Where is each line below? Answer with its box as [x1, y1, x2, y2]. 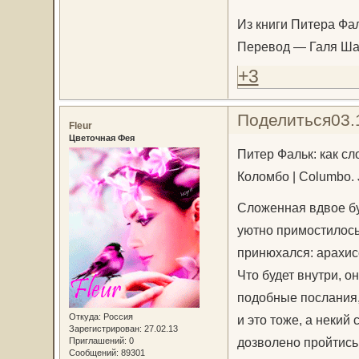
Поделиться [236, 111, 331, 130]
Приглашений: [68, 336, 127, 346]
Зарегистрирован [68, 324, 139, 334]
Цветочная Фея [68, 133, 135, 143]
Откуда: [68, 312, 101, 322]
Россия [100, 312, 133, 322]
